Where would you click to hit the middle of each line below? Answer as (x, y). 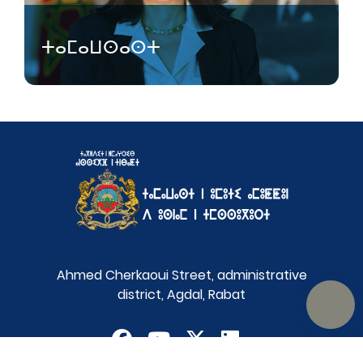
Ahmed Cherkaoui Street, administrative (181, 275)
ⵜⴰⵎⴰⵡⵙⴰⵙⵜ (101, 47)
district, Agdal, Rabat (181, 294)
